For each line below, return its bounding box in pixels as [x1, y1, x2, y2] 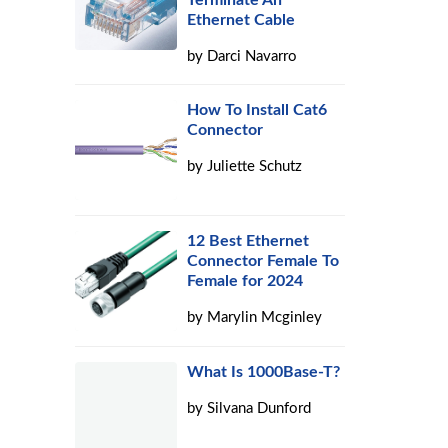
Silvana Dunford [207, 401, 312, 416]
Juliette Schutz [207, 159, 303, 174]
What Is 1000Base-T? [187, 364, 341, 380]
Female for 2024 [187, 273, 304, 289]
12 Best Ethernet [187, 233, 310, 249]
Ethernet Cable [187, 12, 296, 28]
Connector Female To [187, 253, 340, 269]
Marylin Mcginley [207, 310, 323, 325]
